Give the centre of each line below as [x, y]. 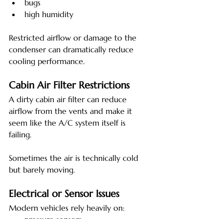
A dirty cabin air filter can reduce [69, 99]
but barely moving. [42, 170]
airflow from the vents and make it [72, 111]
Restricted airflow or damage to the [74, 38]
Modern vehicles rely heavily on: [67, 208]
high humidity [49, 14]
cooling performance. [47, 61]
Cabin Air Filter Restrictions [69, 86]
